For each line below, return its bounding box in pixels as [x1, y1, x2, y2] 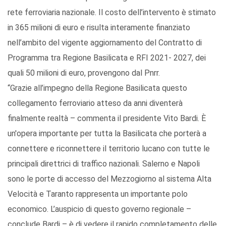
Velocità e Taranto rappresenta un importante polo [8, 189, 188, 199]
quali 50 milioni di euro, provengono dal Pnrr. [8, 68, 160, 78]
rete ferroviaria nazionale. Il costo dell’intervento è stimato [8, 7, 216, 17]
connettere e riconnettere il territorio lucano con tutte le [8, 143, 210, 153]
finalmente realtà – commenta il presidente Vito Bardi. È [8, 113, 206, 123]
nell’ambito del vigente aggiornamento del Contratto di [8, 37, 202, 47]
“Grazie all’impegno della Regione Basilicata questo [8, 83, 187, 93]
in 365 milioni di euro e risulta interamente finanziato [8, 22, 190, 32]
